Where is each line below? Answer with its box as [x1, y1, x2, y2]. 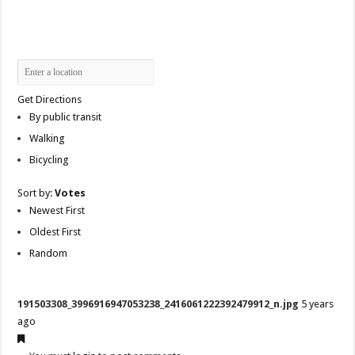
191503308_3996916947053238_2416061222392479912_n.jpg [17, 298, 300, 311]
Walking [29, 132, 66, 145]
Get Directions [17, 94, 82, 106]
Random [29, 247, 68, 260]
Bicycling [29, 154, 70, 166]
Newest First [29, 204, 86, 217]
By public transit [29, 111, 102, 124]
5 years [301, 298, 334, 311]
